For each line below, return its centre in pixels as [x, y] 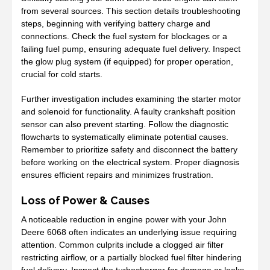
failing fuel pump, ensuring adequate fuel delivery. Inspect [131, 49]
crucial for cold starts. [62, 74]
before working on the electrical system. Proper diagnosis [130, 162]
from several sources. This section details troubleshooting [131, 11]
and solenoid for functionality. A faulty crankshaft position [128, 111]
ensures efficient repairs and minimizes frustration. [117, 174]
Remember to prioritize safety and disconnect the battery [129, 149]
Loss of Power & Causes [85, 200]
